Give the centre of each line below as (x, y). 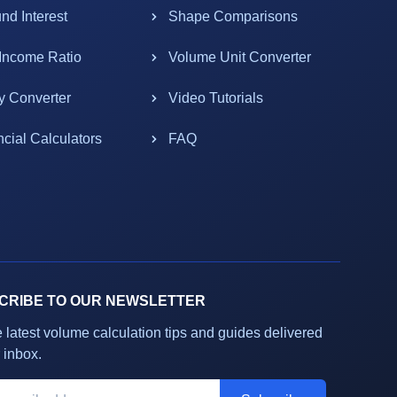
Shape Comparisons (234, 16)
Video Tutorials (216, 98)
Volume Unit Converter (240, 57)
